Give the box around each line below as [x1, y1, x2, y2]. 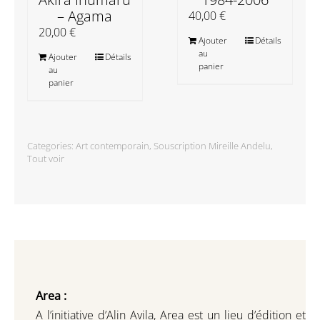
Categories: [26, 139, 76, 152]
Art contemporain [75, 139, 149, 152]
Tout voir [26, 151, 64, 165]
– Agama [57, 6, 113, 26]
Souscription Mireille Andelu [153, 139, 271, 152]
